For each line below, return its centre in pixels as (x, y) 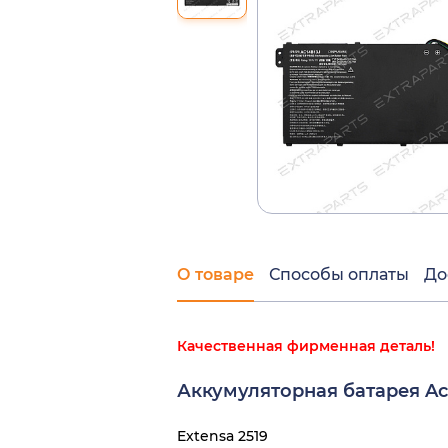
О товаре (215, 274)
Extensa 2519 (222, 436)
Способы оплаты (339, 274)
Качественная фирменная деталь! (306, 346)
